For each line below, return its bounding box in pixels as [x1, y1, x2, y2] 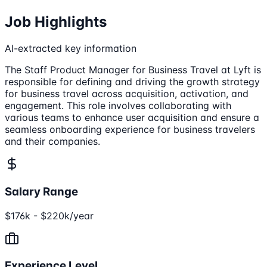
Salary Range [5, 184, 78, 198]
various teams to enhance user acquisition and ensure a [5, 111, 259, 124]
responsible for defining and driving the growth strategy [5, 76, 260, 88]
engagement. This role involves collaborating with [5, 100, 231, 112]
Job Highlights [5, 13, 107, 31]
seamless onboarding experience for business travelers [5, 123, 255, 136]
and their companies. [5, 135, 100, 148]
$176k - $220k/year [5, 209, 94, 222]
